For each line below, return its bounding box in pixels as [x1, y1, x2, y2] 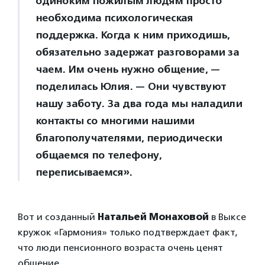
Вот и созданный [18, 211, 98, 223]
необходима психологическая [35, 11, 193, 25]
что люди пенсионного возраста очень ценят [18, 242, 223, 254]
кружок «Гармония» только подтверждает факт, [18, 227, 237, 238]
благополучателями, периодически [35, 131, 222, 145]
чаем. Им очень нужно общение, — [35, 63, 219, 76]
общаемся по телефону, [35, 148, 161, 162]
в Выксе [211, 211, 246, 223]
